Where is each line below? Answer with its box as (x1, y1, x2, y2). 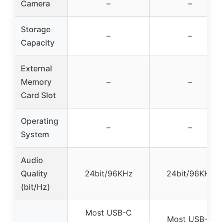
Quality (21, 168, 48, 179)
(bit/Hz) (21, 182, 50, 192)
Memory (21, 77, 52, 87)
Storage (21, 24, 51, 35)
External (21, 63, 52, 74)
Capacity (21, 38, 55, 48)
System (21, 129, 49, 140)
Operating (21, 116, 58, 126)
